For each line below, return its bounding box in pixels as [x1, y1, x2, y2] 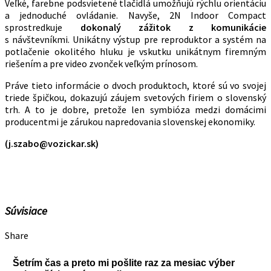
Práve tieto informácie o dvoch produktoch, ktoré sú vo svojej [5, 79, 266, 91]
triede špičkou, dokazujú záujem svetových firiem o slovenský [5, 91, 266, 103]
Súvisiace [5, 204, 47, 218]
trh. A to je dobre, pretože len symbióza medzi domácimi [5, 103, 266, 116]
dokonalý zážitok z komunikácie [80, 21, 266, 33]
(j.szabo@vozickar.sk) [5, 137, 99, 149]
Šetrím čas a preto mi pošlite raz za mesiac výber [12, 257, 235, 269]
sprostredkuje [5, 21, 80, 33]
